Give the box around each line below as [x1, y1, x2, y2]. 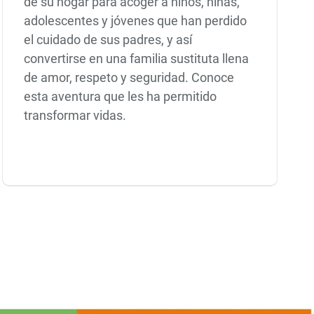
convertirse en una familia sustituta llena [24, 51, 250, 67]
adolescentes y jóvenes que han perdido [24, 13, 247, 29]
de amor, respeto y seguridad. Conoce [24, 70, 235, 86]
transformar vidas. [24, 108, 127, 123]
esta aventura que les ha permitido [24, 89, 217, 104]
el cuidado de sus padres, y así [24, 32, 193, 48]
